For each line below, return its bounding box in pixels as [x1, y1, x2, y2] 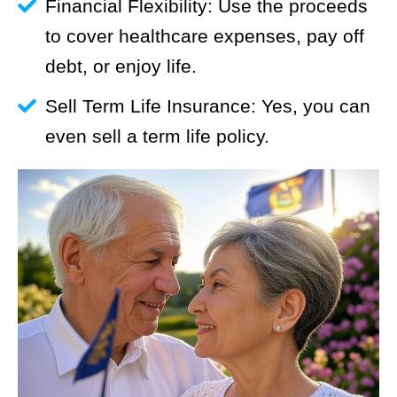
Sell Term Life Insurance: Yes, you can [45, 95, 371, 116]
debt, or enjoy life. [45, 55, 198, 76]
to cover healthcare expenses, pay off [45, 25, 365, 46]
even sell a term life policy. [45, 125, 270, 146]
